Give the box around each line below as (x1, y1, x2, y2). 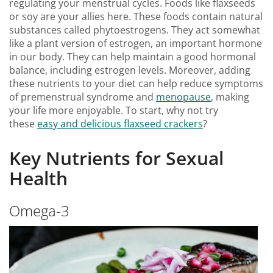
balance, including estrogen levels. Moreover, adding (9, 63, 250, 77)
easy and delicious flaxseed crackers (37, 116, 203, 130)
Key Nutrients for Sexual (9, 146, 224, 171)
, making (211, 90, 249, 104)
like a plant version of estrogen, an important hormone (9, 36, 262, 50)
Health (9, 166, 68, 191)
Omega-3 (9, 200, 69, 221)
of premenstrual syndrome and (9, 90, 156, 104)
